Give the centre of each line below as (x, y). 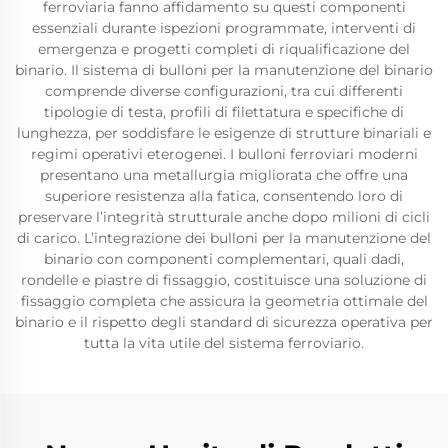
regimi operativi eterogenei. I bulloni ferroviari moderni (224, 154)
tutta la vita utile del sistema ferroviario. (224, 343)
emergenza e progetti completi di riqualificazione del (224, 49)
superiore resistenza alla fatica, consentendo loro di (224, 196)
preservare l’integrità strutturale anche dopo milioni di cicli (224, 217)
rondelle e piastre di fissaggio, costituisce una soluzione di (224, 280)
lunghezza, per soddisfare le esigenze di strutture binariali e (224, 133)
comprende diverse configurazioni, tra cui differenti (224, 91)
